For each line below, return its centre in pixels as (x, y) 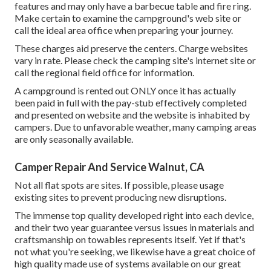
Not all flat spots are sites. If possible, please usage (119, 185)
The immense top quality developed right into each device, (134, 215)
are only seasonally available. (74, 139)
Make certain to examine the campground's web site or (128, 18)
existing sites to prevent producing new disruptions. (120, 197)
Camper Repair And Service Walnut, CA (109, 167)
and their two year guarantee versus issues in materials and (134, 227)
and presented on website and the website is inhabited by (132, 115)
